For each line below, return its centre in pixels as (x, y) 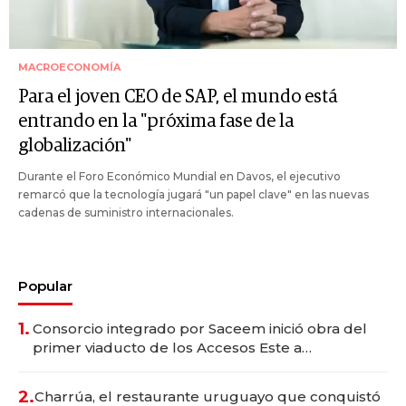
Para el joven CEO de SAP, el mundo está (178, 97)
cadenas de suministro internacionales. (126, 212)
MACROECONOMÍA (69, 67)
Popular (45, 285)
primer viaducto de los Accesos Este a (167, 347)
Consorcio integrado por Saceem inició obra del (200, 328)
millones (63, 385)
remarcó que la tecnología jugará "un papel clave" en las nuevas (193, 194)
